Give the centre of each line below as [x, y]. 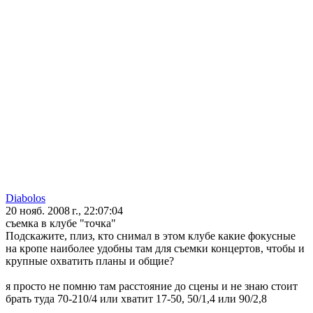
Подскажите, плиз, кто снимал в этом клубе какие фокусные [151, 236]
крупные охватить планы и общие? [90, 261]
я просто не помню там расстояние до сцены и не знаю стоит [152, 286]
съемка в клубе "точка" [61, 224]
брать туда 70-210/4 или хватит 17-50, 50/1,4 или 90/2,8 [136, 299]
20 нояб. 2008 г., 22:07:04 [64, 211]
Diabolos [26, 198]
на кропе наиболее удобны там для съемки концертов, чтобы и [155, 249]
